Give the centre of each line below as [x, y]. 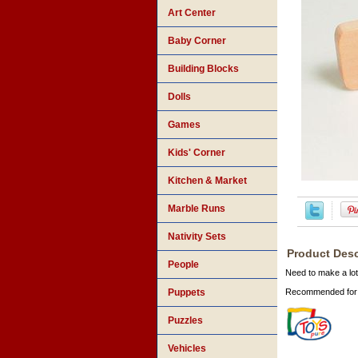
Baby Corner [197, 41]
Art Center [192, 13]
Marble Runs [197, 209]
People [183, 265]
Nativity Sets [197, 237]
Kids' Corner [197, 153]
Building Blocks [203, 69]
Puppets [187, 293]
